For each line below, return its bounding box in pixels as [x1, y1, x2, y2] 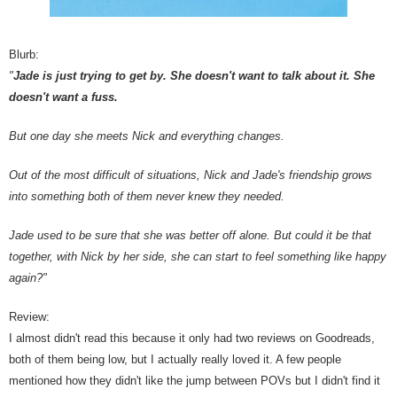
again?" [9, 271, 51, 285]
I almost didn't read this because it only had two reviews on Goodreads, [9, 331, 375, 346]
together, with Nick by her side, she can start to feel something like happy [9, 250, 386, 264]
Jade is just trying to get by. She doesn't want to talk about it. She [13, 69, 375, 83]
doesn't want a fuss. [9, 90, 121, 105]
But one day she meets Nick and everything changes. [9, 129, 284, 144]
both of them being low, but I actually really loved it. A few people [9, 353, 341, 367]
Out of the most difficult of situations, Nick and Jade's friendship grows [9, 168, 372, 183]
